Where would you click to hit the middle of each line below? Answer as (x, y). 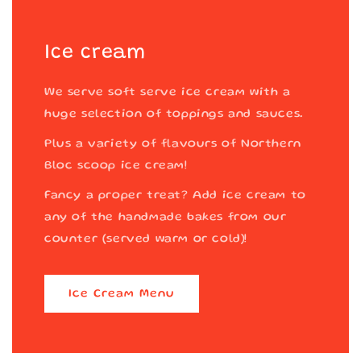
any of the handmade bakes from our (166, 218)
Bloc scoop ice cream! (116, 166)
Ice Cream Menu (122, 294)
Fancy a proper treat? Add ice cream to (175, 196)
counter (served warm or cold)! (146, 239)
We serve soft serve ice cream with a (168, 93)
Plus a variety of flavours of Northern (173, 144)
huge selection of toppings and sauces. (174, 114)
